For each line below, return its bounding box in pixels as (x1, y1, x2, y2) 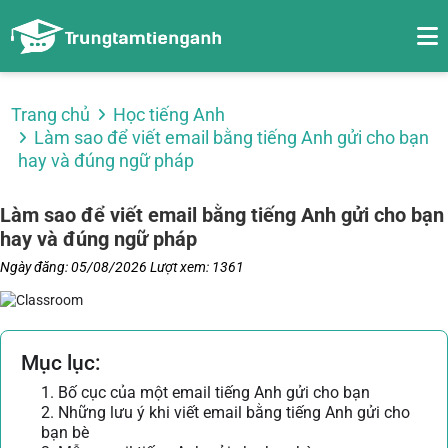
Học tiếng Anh (112, 104, 225, 125)
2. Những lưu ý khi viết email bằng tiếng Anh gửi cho (41, 403, 410, 423)
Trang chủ (10, 104, 90, 125)
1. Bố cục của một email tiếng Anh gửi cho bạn (41, 383, 370, 403)
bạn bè (41, 423, 89, 443)
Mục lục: (21, 351, 101, 376)
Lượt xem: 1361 (150, 259, 244, 275)
